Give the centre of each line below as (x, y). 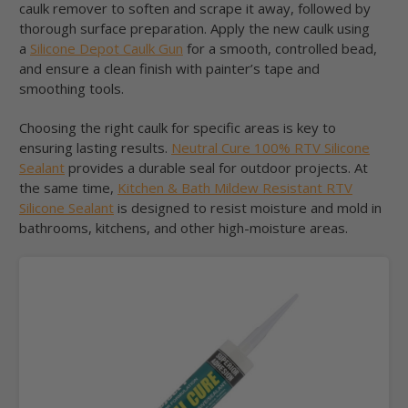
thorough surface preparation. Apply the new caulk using (194, 29)
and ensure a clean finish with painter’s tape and (169, 69)
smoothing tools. (71, 89)
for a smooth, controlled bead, (280, 49)
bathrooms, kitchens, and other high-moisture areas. (184, 228)
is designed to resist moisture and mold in (248, 208)
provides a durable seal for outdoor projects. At (216, 168)
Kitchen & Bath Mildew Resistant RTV (235, 188)
